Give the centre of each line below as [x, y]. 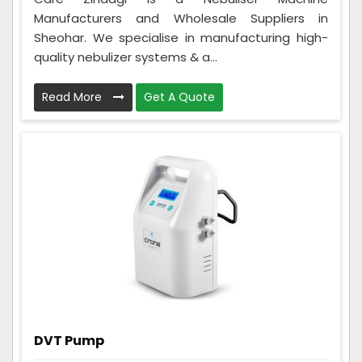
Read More [74, 97]
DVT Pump [69, 340]
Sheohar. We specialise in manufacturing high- [181, 37]
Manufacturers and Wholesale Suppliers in [181, 18]
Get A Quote [179, 97]
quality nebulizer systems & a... [126, 57]
